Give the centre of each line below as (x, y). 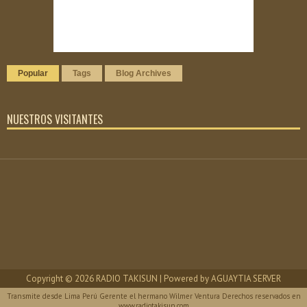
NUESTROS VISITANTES (55, 119)
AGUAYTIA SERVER (246, 278)
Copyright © (50, 278)
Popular (33, 73)
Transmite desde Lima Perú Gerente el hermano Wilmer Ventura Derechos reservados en (153, 296)
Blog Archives (144, 73)
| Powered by (184, 278)
